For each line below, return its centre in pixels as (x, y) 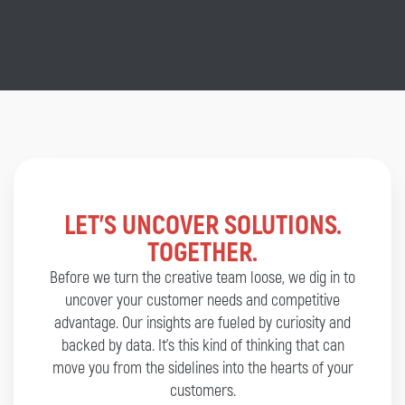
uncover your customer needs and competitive (202, 301)
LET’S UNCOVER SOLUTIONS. (202, 226)
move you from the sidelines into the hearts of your (202, 369)
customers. (202, 391)
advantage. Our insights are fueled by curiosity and (202, 324)
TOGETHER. (202, 253)
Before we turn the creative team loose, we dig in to (202, 278)
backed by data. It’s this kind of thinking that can (202, 346)
